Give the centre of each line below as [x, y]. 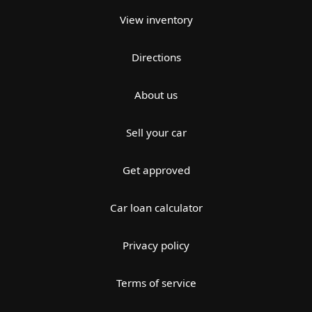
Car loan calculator [156, 208]
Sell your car [156, 133]
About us [156, 95]
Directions [156, 57]
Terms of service [156, 283]
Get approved [156, 170]
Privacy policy [156, 245]
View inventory [156, 20]
